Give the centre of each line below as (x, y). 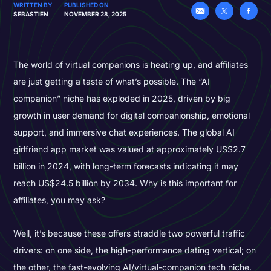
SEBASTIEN (31, 14)
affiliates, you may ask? (61, 200)
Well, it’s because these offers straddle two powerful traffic (129, 233)
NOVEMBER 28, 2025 (96, 14)
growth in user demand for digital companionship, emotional (132, 115)
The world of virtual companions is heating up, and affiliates (131, 64)
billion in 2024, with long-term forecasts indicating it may (126, 166)
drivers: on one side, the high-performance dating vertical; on (135, 250)
